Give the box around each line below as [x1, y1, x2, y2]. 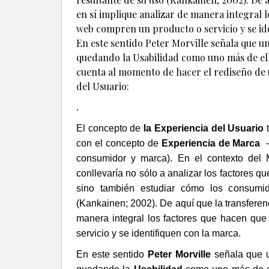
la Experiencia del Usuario [144, 123, 267, 134]
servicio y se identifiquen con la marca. [76, 228, 241, 239]
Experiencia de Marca [161, 138, 267, 149]
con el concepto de [76, 138, 162, 149]
